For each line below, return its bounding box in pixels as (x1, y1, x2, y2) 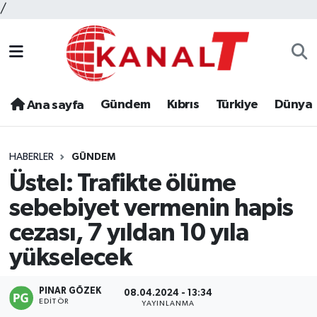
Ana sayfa (24, 99, 84, 113)
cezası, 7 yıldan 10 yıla (8, 220, 249, 246)
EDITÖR (39, 298, 69, 306)
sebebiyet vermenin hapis (8, 195, 294, 221)
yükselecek (8, 245, 132, 270)
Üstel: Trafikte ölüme (8, 171, 236, 196)
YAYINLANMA (142, 299, 195, 307)
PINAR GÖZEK (39, 287, 102, 296)
